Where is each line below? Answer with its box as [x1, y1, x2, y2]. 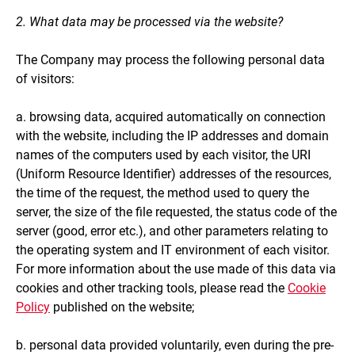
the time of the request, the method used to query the [16, 185, 309, 200]
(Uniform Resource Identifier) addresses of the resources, [16, 166, 331, 181]
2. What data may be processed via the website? [16, 13, 283, 29]
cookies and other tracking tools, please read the [16, 280, 288, 296]
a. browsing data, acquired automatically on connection [16, 109, 326, 124]
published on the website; [50, 299, 194, 315]
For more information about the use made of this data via [16, 261, 336, 277]
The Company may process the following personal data [16, 52, 325, 67]
